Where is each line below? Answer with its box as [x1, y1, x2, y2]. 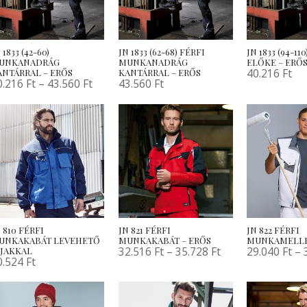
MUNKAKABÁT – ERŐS [119, 234, 212, 246]
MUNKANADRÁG [119, 56, 188, 69]
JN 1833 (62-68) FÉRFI [119, 46, 206, 58]
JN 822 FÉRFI [247, 223, 300, 236]
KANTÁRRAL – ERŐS [119, 66, 201, 79]
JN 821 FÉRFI [119, 223, 171, 236]
